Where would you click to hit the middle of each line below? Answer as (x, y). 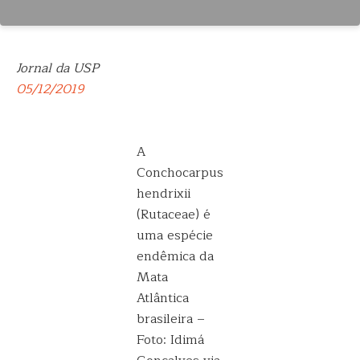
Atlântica (163, 298)
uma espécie (175, 235)
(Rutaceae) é (174, 215)
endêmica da (175, 256)
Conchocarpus (180, 173)
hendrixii (164, 194)
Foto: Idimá (170, 340)
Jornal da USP (57, 68)
